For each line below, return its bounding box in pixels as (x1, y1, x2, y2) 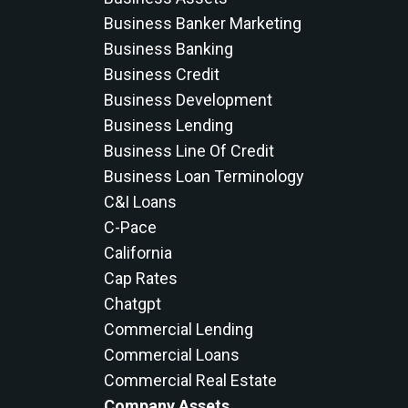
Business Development (103, 90, 272, 109)
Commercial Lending (103, 320, 253, 339)
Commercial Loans (103, 345, 240, 364)
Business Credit (103, 65, 219, 84)
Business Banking (103, 39, 233, 58)
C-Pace (103, 218, 157, 237)
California (103, 243, 172, 262)
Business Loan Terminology (103, 167, 304, 186)
